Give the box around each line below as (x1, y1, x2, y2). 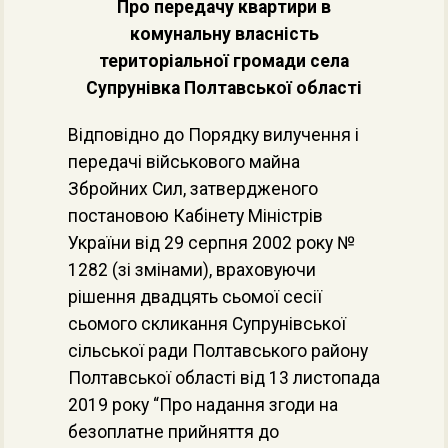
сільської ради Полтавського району (68, 341, 368, 361)
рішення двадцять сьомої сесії (68, 287, 322, 307)
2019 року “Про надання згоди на (68, 395, 338, 415)
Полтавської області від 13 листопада (68, 368, 380, 388)
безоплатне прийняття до (68, 422, 279, 442)
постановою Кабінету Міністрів (68, 206, 323, 226)
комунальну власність (129, 24, 319, 44)
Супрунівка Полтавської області (86, 78, 362, 98)
